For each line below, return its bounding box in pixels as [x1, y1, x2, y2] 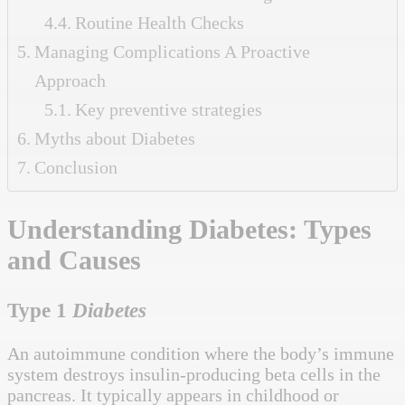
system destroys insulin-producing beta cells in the [7, 364, 381, 385]
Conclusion [34, 156, 118, 177]
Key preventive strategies [75, 99, 262, 119]
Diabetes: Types [182, 213, 372, 244]
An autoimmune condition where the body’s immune [7, 344, 394, 364]
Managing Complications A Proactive [34, 41, 310, 61]
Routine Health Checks [75, 12, 244, 33]
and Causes [7, 244, 141, 275]
